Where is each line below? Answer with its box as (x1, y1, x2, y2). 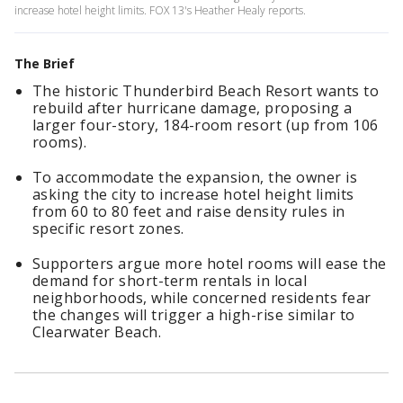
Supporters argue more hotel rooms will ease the (32, 254, 387, 273)
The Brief (14, 55, 75, 72)
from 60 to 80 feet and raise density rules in (32, 201, 345, 221)
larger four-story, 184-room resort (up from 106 (32, 115, 379, 135)
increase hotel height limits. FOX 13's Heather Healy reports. (14, 3, 306, 18)
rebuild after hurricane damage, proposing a (32, 98, 353, 118)
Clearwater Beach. (32, 322, 162, 342)
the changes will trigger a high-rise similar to (32, 305, 355, 325)
